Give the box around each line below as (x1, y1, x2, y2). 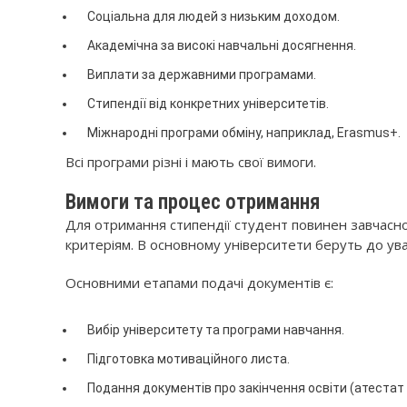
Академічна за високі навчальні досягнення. (87, 38, 356, 53)
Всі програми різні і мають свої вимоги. (65, 153, 316, 171)
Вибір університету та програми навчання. (87, 323, 344, 337)
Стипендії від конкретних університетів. (87, 96, 329, 111)
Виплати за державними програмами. (87, 67, 316, 82)
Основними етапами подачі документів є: (65, 273, 333, 292)
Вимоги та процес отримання (65, 190, 320, 214)
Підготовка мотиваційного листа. (87, 352, 290, 366)
